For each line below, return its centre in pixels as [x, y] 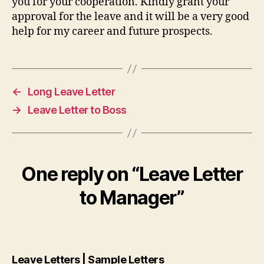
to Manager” [132, 198]
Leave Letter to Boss [77, 110]
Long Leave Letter [71, 92]
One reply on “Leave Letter [132, 174]
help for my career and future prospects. [112, 32]
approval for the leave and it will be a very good [131, 17]
